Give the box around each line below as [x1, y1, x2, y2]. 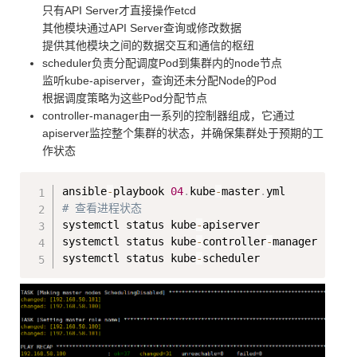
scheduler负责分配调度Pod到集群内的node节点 [42, 56, 282, 69]
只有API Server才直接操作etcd [42, 3, 196, 17]
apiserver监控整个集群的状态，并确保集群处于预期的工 [42, 126, 324, 139]
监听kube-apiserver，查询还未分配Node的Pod [42, 73, 277, 87]
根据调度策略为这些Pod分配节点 [42, 91, 207, 104]
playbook [113, 184, 171, 198]
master [222, 184, 261, 198]
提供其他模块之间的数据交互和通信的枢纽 [42, 38, 254, 52]
